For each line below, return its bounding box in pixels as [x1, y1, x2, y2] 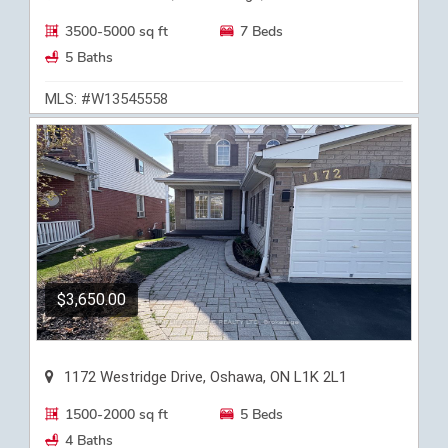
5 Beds [240, 404, 284, 424]
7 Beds [240, 21, 284, 41]
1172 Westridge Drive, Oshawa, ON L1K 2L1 [64, 367, 347, 386]
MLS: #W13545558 [45, 89, 168, 108]
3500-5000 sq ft [65, 21, 168, 41]
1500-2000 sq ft [65, 404, 168, 424]
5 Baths [65, 47, 113, 67]
